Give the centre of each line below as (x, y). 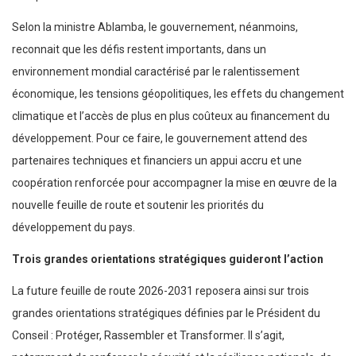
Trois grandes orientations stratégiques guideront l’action (168, 259)
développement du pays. (74, 228)
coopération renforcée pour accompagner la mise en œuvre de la (174, 183)
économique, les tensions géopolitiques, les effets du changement (178, 94)
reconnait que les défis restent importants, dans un (139, 50)
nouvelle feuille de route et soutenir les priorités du (138, 205)
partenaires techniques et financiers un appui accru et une (157, 161)
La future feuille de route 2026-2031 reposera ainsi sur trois (161, 291)
